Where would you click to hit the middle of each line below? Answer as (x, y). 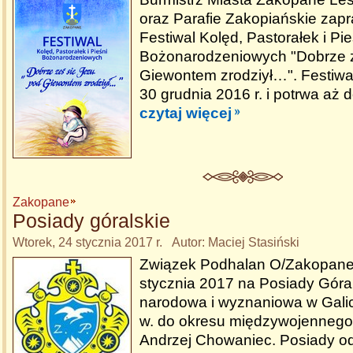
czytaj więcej (186, 113)
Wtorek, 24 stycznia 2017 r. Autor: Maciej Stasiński (156, 242)
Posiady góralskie (91, 221)
